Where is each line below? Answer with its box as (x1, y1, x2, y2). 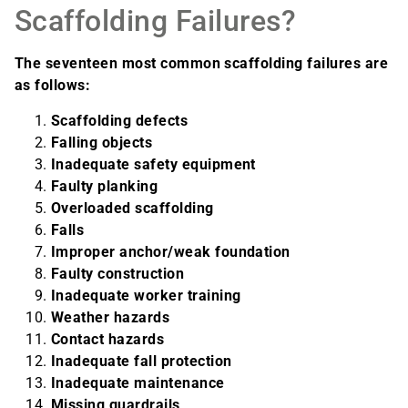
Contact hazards (51, 330, 165, 348)
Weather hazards (51, 308, 170, 326)
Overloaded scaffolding (51, 199, 214, 217)
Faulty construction (51, 264, 185, 282)
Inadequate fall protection (51, 352, 232, 370)
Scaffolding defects (51, 111, 189, 129)
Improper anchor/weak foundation (51, 242, 291, 260)
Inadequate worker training (51, 286, 241, 304)
